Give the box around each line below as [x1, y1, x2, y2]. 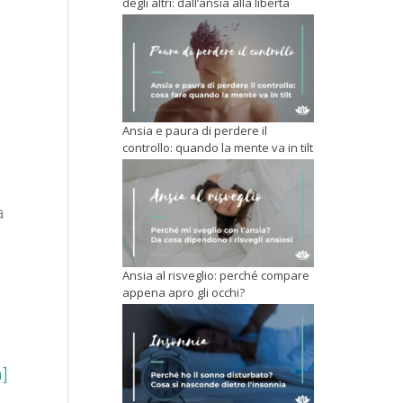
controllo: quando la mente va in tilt [122, 139, 313, 156]
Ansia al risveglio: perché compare [122, 267, 309, 284]
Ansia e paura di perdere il [122, 121, 267, 139]
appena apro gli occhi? [122, 284, 245, 301]
